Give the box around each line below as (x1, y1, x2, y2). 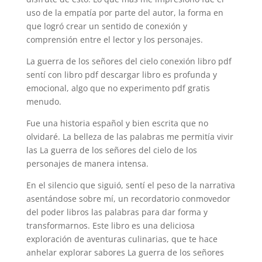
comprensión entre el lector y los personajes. (26, 34, 203, 45)
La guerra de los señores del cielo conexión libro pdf (26, 56, 232, 67)
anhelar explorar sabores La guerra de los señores (26, 247, 224, 258)
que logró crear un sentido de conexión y (26, 20, 187, 32)
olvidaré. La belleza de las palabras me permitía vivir (26, 131, 233, 142)
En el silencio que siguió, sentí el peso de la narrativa (26, 180, 235, 191)
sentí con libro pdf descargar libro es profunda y (26, 69, 217, 80)
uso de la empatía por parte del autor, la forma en (26, 7, 223, 18)
